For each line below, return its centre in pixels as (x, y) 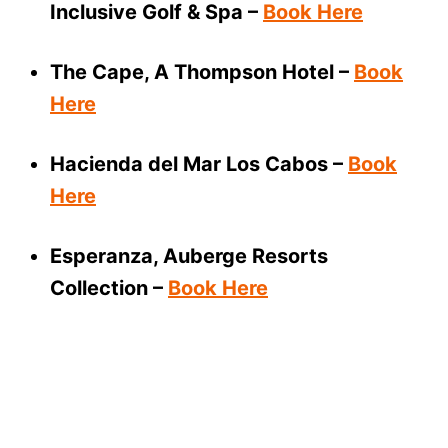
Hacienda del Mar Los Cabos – (199, 164)
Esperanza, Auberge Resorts (189, 256)
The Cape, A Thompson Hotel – (202, 72)
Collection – (109, 288)
